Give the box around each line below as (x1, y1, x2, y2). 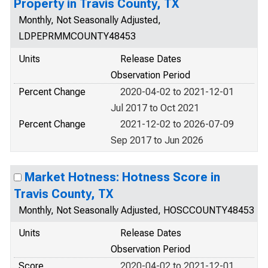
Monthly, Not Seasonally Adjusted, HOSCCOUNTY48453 (19, 205, 254, 216)
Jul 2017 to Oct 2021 (111, 102, 199, 114)
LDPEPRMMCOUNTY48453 (19, 31, 136, 42)
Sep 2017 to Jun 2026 (111, 135, 203, 146)
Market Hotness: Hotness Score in (25, 170, 220, 184)
